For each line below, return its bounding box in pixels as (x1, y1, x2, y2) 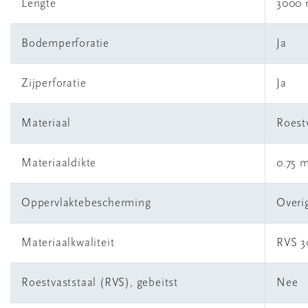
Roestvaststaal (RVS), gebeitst (21, 277, 178, 289)
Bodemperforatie (21, 38, 109, 49)
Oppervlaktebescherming (21, 197, 151, 209)
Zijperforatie (21, 78, 87, 89)
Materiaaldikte (21, 157, 97, 169)
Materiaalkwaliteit (21, 237, 115, 249)
